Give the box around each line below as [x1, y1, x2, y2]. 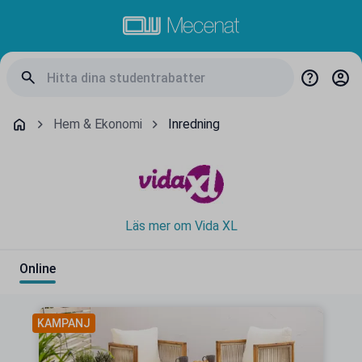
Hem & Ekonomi [53, 116, 142, 132]
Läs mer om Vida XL [124, 218, 238, 234]
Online [19, 261, 56, 276]
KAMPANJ [37, 317, 90, 330]
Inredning [168, 116, 220, 132]
